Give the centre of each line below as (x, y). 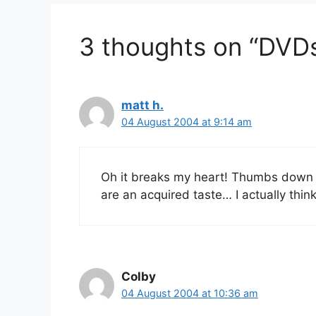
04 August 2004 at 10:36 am (190, 293)
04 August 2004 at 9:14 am (187, 121)
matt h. (142, 105)
